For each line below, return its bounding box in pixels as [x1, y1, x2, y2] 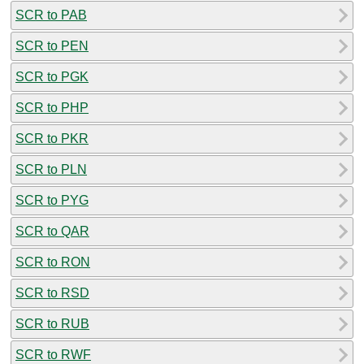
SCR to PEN [15, 38, 89, 53]
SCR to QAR [15, 223, 89, 238]
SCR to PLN [15, 162, 87, 176]
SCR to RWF [15, 347, 91, 362]
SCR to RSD [15, 285, 89, 300]
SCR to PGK [15, 69, 89, 84]
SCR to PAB [15, 7, 87, 22]
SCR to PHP [15, 100, 89, 115]
